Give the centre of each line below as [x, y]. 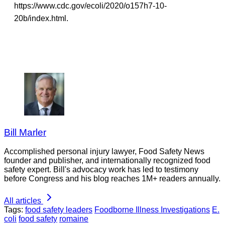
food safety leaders [59, 210]
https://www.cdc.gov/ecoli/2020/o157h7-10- [90, 6]
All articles [23, 201]
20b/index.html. [41, 18]
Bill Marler [25, 132]
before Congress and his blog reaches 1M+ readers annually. [112, 179]
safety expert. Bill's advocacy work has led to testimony [101, 170]
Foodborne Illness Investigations [152, 210]
